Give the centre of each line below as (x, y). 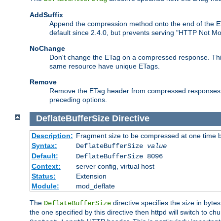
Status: (43, 176)
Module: (45, 186)
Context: (46, 166)
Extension (91, 176)
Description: (52, 135)
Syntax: (44, 145)
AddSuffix (46, 15)
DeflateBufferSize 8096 (119, 156)
